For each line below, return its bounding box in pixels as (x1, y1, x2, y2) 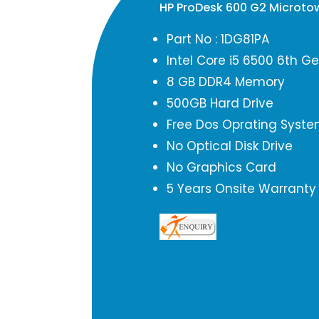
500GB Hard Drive (167, 95, 273, 112)
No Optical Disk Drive (167, 137, 293, 155)
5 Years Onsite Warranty (167, 180, 316, 197)
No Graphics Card (167, 159, 276, 176)
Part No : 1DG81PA (167, 31, 269, 48)
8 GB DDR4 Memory (167, 73, 285, 90)
